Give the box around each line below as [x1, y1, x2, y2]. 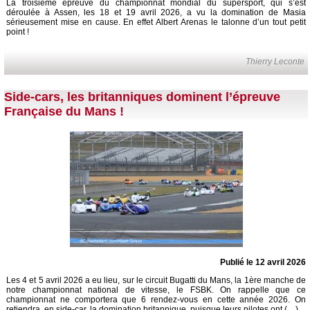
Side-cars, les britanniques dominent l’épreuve [4, 90, 280, 104]
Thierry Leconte [246, 57, 305, 67]
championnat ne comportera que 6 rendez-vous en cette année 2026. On [6, 295, 306, 305]
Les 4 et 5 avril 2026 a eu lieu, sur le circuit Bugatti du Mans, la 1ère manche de [6, 275, 306, 286]
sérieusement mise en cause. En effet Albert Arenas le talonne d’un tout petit [6, 17, 306, 28]
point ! [6, 27, 29, 37]
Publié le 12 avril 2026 [220, 257, 306, 268]
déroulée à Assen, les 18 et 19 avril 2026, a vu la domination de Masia [6, 8, 306, 18]
